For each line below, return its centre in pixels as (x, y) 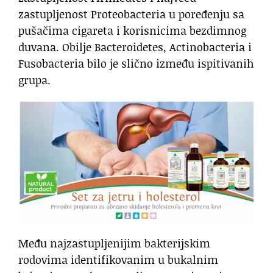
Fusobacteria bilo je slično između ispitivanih (136, 64)
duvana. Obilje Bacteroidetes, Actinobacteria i (135, 47)
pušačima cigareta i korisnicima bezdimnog (132, 31)
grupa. (34, 80)
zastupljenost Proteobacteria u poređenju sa (131, 14)
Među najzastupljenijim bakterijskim (114, 243)
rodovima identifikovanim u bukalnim (118, 260)
